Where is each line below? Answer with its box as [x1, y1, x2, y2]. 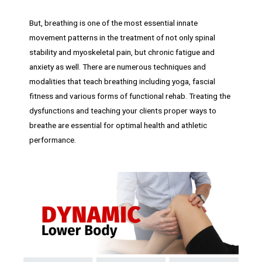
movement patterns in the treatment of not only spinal [29, 32, 215, 42]
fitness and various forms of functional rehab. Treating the [29, 91, 230, 101]
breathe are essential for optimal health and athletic [29, 120, 207, 130]
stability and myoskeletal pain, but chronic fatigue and [29, 47, 215, 57]
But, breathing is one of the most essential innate [29, 18, 198, 27]
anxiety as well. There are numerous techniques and [29, 61, 206, 71]
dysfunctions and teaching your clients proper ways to [29, 105, 216, 115]
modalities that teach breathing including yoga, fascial [29, 76, 215, 86]
